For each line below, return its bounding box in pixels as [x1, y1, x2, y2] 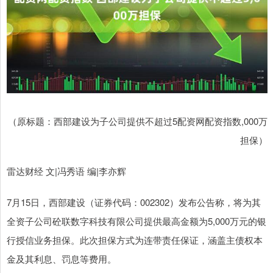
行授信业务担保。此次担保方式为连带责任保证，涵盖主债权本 [7, 233, 263, 247]
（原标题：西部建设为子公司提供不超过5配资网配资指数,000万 [8, 115, 268, 128]
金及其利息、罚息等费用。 [7, 252, 116, 266]
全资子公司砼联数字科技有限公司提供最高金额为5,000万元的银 [7, 214, 266, 228]
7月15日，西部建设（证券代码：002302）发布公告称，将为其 [7, 196, 261, 209]
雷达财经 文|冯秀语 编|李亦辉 [7, 165, 126, 178]
